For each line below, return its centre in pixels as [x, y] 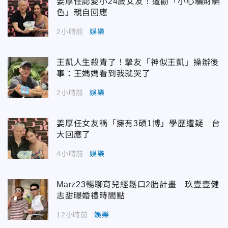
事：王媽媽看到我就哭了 [104, 74]
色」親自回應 [82, 13]
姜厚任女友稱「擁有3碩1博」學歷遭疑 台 [138, 124]
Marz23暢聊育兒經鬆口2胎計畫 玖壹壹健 [138, 185]
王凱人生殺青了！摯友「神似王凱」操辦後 [138, 63]
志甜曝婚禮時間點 [91, 196]
